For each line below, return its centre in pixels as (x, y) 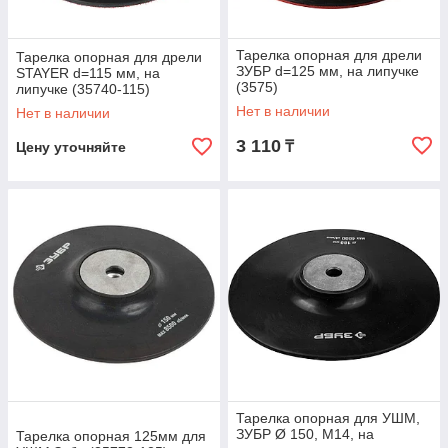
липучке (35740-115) (83, 89)
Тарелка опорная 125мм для (111, 436)
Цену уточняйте (71, 147)
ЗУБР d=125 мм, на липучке (327, 71)
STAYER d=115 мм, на (88, 73)
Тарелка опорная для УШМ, (328, 418)
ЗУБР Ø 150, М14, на (305, 434)
